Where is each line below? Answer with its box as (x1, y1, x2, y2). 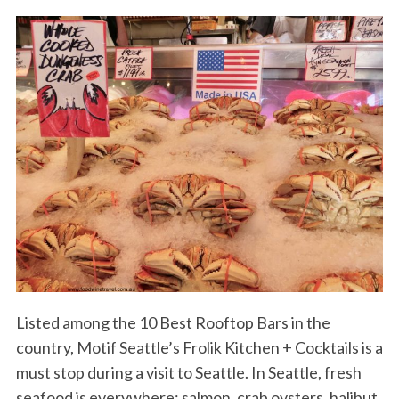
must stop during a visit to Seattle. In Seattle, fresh (15, 362, 362, 382)
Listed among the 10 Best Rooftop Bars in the (15, 312, 330, 332)
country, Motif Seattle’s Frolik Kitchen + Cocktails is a (15, 337, 383, 357)
